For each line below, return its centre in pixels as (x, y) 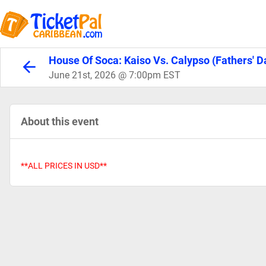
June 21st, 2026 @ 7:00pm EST (115, 75)
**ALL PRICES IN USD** (64, 166)
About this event (60, 121)
